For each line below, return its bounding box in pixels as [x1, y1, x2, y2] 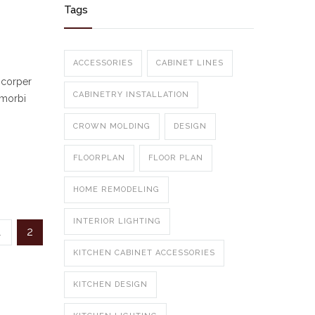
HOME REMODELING [73, 185, 160, 194]
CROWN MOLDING [73, 122, 150, 131]
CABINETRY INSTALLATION [73, 90, 189, 99]
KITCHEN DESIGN [73, 280, 148, 289]
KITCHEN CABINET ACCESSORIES [73, 248, 215, 257]
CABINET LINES [156, 58, 224, 67]
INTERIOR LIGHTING [73, 217, 161, 226]
